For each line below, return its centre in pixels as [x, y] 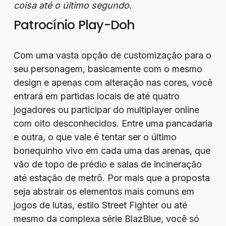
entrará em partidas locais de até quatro [96, 96]
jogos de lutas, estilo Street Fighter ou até [100, 205]
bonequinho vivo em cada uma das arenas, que [112, 151]
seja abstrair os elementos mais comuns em [104, 191]
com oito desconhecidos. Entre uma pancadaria [113, 123]
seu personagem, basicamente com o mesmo [108, 69]
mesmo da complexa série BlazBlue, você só [106, 219]
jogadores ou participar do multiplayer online [106, 110]
